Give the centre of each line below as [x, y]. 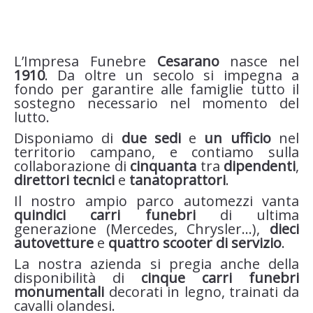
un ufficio [238, 138]
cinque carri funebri [220, 277]
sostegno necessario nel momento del [156, 103]
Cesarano [188, 61]
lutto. [32, 117]
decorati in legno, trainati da [202, 291]
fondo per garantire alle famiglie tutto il [156, 89]
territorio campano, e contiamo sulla [156, 152]
